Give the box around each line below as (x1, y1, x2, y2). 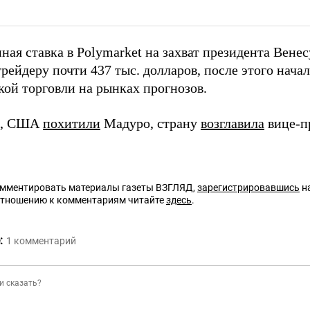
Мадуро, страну (100, 116, 201, 131)
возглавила (201, 116, 264, 131)
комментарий (14, 235, 76, 247)
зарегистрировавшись (197, 182, 300, 194)
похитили (43, 116, 100, 131)
